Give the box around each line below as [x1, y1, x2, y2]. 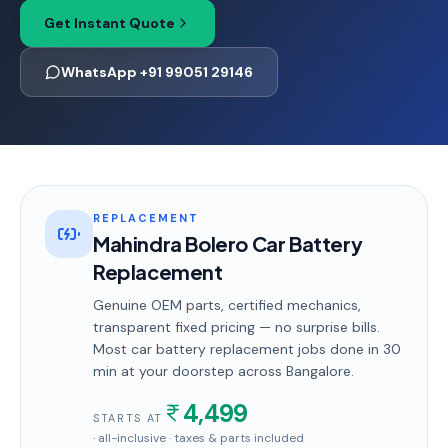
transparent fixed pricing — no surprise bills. [93, 318, 380, 336]
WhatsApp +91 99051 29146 [61, 63, 253, 81]
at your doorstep [117, 362, 234, 380]
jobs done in [294, 340, 383, 358]
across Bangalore [234, 362, 351, 380]
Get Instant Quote [44, 14, 175, 32]
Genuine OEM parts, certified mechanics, [93, 296, 361, 314]
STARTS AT [93, 411, 163, 425]
